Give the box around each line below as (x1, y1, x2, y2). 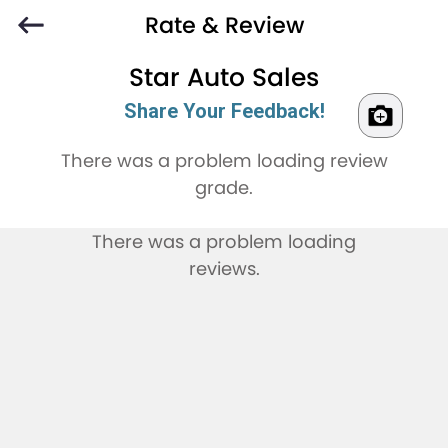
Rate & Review (144, 9, 304, 41)
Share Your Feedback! (123, 99, 325, 124)
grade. (195, 175, 253, 201)
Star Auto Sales (129, 60, 319, 96)
